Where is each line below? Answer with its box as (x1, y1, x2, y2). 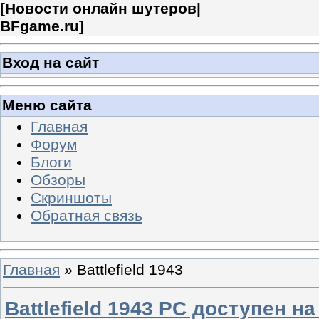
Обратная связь (31, 206, 142, 224)
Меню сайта (2, 96, 92, 114)
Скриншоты (31, 189, 112, 206)
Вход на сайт (2, 54, 99, 72)
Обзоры (31, 171, 85, 189)
